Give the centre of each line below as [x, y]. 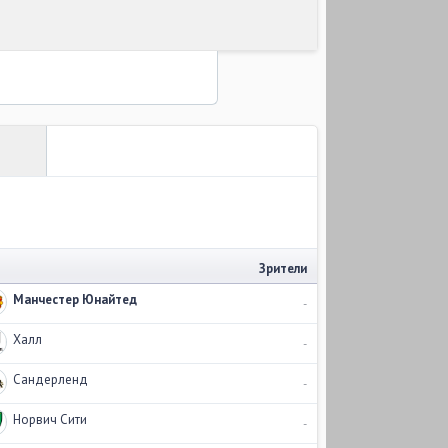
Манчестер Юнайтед [74, 299]
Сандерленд [50, 379]
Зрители [283, 268]
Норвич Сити [49, 419]
